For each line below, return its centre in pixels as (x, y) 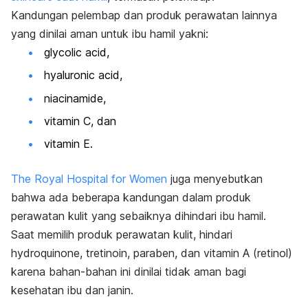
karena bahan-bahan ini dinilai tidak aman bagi (129, 272)
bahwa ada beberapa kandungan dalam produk (131, 198)
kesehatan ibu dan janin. (72, 290)
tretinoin (107, 253)
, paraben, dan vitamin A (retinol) (210, 253)
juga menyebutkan (215, 179)
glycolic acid (75, 52)
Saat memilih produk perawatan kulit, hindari (122, 235)
